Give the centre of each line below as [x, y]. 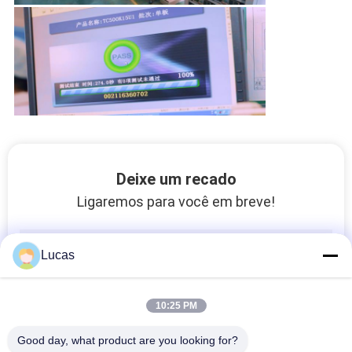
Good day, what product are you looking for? [128, 340]
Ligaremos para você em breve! [176, 201]
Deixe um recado [176, 179]
